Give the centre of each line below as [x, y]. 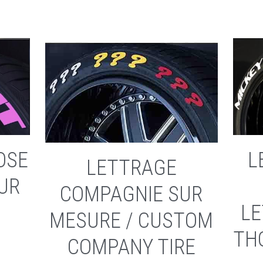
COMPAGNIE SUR [131, 194]
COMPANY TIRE [131, 247]
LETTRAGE [131, 168]
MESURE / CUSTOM [131, 220]
